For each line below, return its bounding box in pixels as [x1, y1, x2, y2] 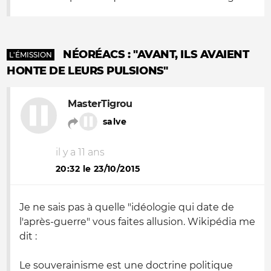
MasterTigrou [68, 98, 132, 109]
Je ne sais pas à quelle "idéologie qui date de [19, 201, 234, 213]
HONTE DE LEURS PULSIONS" [7, 64, 168, 77]
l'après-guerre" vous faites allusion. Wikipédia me [19, 216, 255, 227]
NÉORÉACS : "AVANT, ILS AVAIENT [63, 48, 249, 61]
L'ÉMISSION [9, 50, 52, 59]
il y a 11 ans [56, 146, 105, 158]
